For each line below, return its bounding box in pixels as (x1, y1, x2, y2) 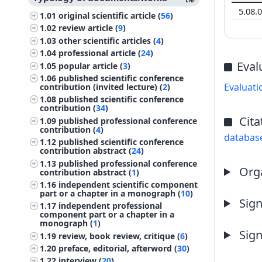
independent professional (58, 200, 163, 212)
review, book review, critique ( (58, 230, 181, 242)
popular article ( (58, 60, 123, 71)
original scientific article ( (58, 10, 161, 21)
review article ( (58, 22, 119, 34)
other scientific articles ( (58, 35, 157, 46)
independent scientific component (58, 178, 198, 190)
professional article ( (58, 47, 142, 59)
